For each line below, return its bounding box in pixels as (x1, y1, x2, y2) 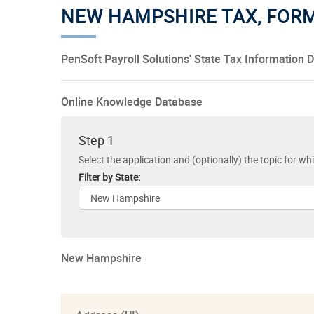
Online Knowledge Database (61, 93, 203, 109)
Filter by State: (78, 170, 140, 184)
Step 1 (78, 131, 114, 149)
